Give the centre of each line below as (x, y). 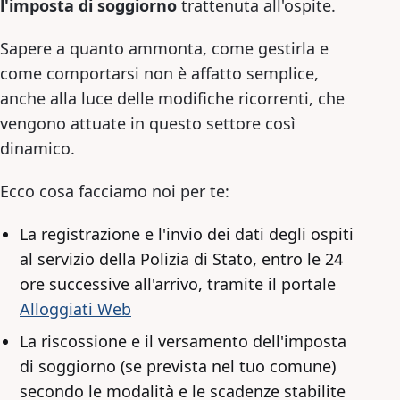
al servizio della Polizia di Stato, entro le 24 (181, 258)
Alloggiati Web (75, 308)
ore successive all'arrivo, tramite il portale (178, 283)
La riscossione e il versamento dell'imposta (183, 341)
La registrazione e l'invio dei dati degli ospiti (187, 233)
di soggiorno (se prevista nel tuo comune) (178, 366)
